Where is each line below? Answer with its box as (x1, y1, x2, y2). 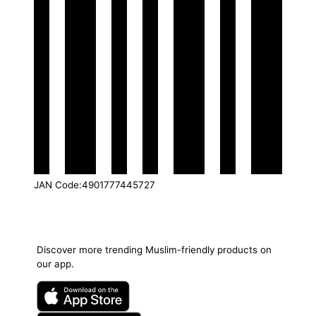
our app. (37, 257, 74, 269)
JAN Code (34, 178, 79, 190)
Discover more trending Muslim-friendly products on (37, 243, 272, 255)
